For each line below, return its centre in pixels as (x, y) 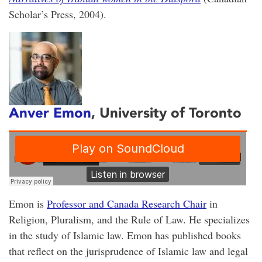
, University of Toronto (166, 112)
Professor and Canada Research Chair (127, 203)
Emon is (28, 203)
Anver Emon (50, 112)
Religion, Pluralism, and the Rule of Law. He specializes (129, 219)
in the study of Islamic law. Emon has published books (125, 235)
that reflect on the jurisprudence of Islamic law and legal (128, 251)
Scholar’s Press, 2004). (58, 14)
